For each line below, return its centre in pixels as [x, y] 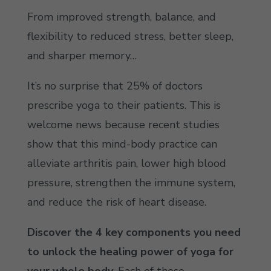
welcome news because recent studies [123, 125]
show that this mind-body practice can [122, 144]
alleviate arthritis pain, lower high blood [126, 163]
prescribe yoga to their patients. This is [124, 105]
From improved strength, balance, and [121, 17]
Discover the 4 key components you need [134, 232]
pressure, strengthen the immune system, [131, 183]
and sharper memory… [82, 56]
